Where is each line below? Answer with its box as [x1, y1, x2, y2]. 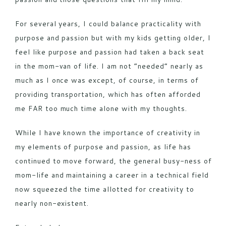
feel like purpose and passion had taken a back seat [15, 46, 204, 57]
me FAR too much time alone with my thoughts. [15, 103, 187, 114]
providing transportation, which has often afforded [15, 89, 201, 99]
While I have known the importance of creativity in [15, 127, 200, 138]
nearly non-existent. [15, 198, 89, 208]
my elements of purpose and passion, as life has [15, 141, 191, 152]
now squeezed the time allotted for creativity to [15, 184, 194, 194]
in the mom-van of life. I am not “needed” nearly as [15, 61, 203, 71]
